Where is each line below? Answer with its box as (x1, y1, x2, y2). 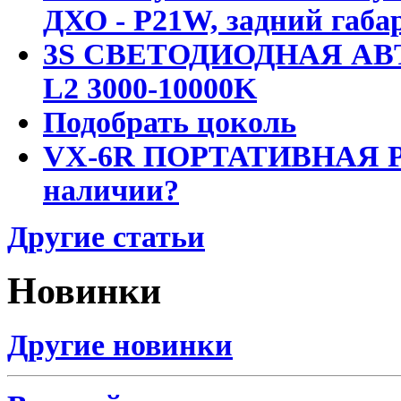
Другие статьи (7, 219, 205, 253)
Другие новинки (7, 328, 233, 362)
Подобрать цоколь (43, 105, 296, 139)
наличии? (43, 173, 179, 207)
